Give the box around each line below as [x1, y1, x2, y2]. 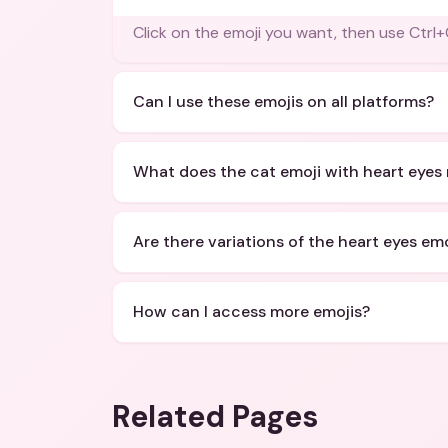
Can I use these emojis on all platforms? [133, 91, 434, 112]
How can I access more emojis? [133, 301, 370, 322]
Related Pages [112, 397, 318, 436]
